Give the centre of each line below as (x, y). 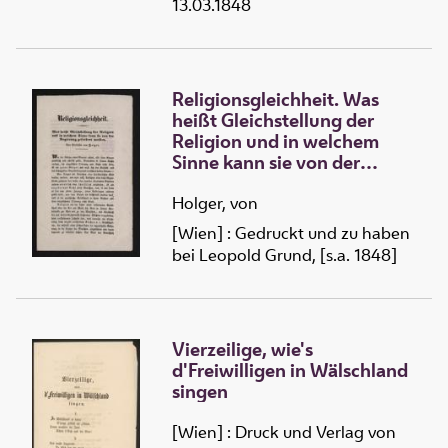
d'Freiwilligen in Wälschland (290, 370)
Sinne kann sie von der (266, 162)
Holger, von (215, 203)
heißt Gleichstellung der (273, 120)
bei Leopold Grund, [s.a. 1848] (284, 255)
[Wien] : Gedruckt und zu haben (291, 233)
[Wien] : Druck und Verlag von (284, 431)
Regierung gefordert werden (292, 183)
